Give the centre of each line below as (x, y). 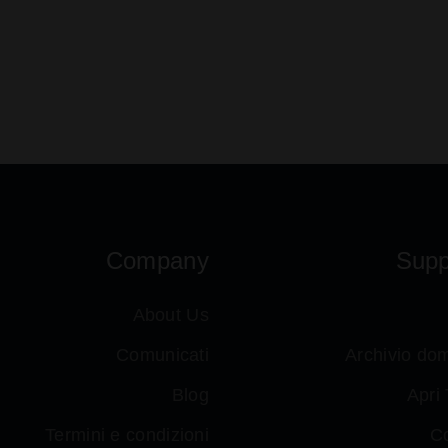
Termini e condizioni (127, 435)
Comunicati (162, 355)
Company (157, 260)
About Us (170, 315)
